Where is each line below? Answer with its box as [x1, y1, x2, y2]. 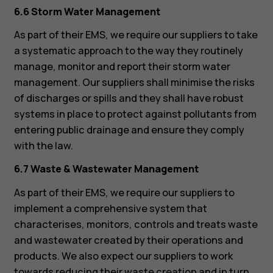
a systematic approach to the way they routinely [13, 44, 243, 58]
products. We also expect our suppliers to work [13, 249, 233, 263]
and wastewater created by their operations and [13, 233, 243, 247]
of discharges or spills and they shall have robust [13, 91, 244, 105]
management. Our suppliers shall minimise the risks [13, 76, 255, 90]
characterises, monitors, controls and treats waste [13, 217, 258, 231]
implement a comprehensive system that [13, 201, 207, 215]
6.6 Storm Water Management [13, 4, 160, 18]
